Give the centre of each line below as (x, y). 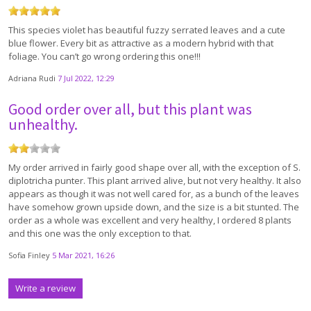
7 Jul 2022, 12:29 (86, 78)
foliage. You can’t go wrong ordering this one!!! (104, 57)
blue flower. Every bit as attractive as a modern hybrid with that (141, 43)
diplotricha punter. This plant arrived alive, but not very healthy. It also (155, 181)
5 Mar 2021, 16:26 (83, 255)
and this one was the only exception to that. (100, 234)
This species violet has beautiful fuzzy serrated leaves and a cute (147, 30)
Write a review (45, 288)
